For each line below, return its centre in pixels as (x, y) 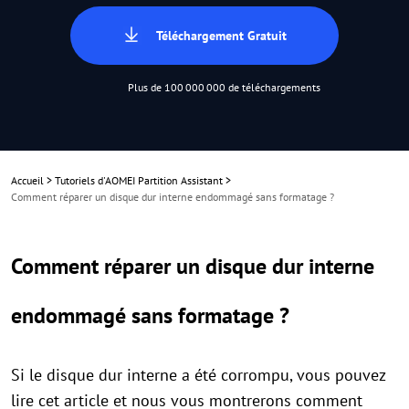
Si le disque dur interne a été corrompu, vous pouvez (198, 375)
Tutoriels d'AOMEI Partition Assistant (139, 180)
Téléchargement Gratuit (221, 36)
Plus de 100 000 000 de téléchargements (224, 87)
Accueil (27, 180)
